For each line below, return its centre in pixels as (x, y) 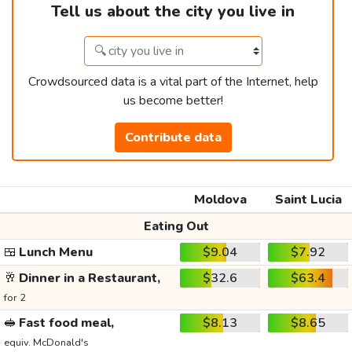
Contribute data (173, 138)
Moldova (220, 200)
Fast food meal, (65, 323)
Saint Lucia (308, 200)
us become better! (173, 101)
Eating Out (176, 227)
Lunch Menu (54, 253)
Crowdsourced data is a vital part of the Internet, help (173, 82)
